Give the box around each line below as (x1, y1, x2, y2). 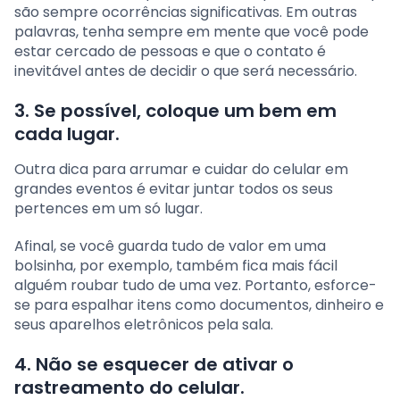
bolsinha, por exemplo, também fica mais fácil (14, 254, 337, 276)
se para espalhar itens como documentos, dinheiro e (14, 294, 384, 315)
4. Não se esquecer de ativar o (14, 351, 294, 377)
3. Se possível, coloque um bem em (14, 97, 337, 123)
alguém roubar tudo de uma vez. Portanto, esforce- (14, 274, 377, 296)
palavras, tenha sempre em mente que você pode (14, 21, 369, 42)
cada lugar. (14, 121, 120, 146)
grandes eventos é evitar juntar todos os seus (14, 178, 333, 199)
